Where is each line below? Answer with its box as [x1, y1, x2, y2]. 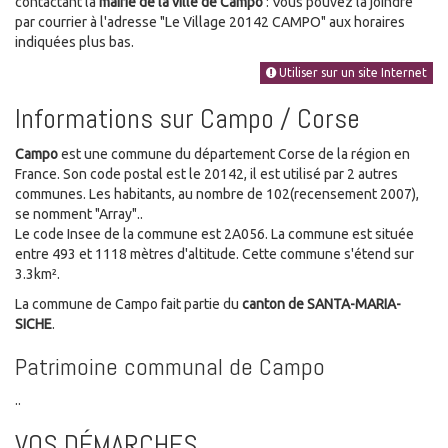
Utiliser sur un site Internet [276, 66, 427, 80]
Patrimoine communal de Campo [15, 351, 325, 383]
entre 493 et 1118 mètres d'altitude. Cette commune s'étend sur [15, 246, 414, 263]
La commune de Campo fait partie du [15, 296, 242, 313]
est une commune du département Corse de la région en [58, 146, 410, 163]
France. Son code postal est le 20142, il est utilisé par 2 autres [15, 166, 398, 183]
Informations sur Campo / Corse [15, 101, 360, 137]
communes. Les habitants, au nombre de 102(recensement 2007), [15, 186, 419, 203]
